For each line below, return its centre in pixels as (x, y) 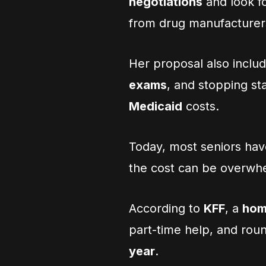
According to (166, 208)
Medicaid (156, 106)
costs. (201, 106)
